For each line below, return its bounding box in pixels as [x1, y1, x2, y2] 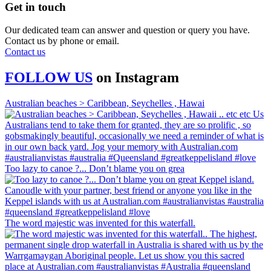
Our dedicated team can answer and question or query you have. [5, 25, 250, 36]
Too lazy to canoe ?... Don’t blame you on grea [5, 163, 184, 174]
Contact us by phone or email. [5, 36, 119, 47]
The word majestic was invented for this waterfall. [5, 218, 195, 229]
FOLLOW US [5, 70, 93, 86]
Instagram [115, 70, 179, 86]
